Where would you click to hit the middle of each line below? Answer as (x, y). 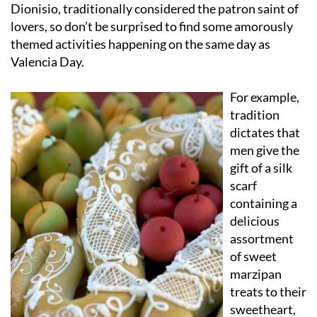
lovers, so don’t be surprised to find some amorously (152, 26)
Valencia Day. (47, 61)
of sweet (253, 256)
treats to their (268, 291)
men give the (265, 150)
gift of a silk (261, 167)
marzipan (256, 273)
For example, (265, 97)
